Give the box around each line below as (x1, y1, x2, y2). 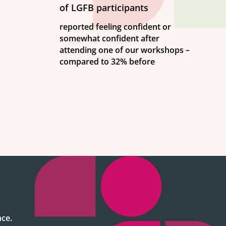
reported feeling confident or (60, 21, 171, 32)
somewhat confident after (60, 33, 159, 44)
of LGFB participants (60, 2, 148, 14)
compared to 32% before (60, 56, 155, 67)
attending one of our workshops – (60, 44, 190, 55)
